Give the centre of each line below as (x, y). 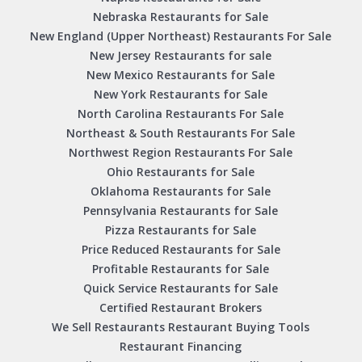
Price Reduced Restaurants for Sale (181, 250)
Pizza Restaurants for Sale (181, 230)
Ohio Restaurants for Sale (181, 172)
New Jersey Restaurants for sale (181, 56)
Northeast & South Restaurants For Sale (181, 133)
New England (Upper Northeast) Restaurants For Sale (181, 36)
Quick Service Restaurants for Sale (181, 288)
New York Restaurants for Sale (181, 95)
